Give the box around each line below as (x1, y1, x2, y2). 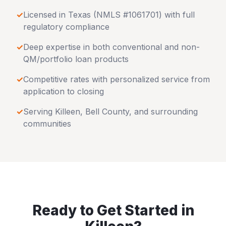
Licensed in (23, 10, 68, 20)
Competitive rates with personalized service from (23, 74, 210, 84)
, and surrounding (129, 106, 198, 117)
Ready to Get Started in (32, 202, 194, 219)
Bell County (85, 106, 129, 117)
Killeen (55, 106, 80, 117)
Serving (23, 106, 55, 117)
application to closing (23, 86, 104, 96)
